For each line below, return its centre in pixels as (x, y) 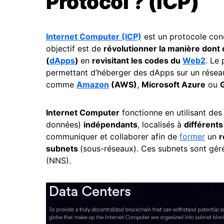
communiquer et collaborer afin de (113, 136)
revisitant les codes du (137, 60)
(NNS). (60, 160)
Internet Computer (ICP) (94, 36)
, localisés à (161, 124)
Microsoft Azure (173, 84)
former (192, 136)
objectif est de (75, 48)
